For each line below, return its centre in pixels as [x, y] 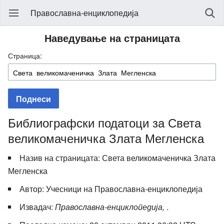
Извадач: [37, 206]
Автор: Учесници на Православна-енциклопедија [111, 188]
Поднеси [33, 99]
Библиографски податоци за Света [104, 122]
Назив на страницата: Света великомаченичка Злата [117, 157]
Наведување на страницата [112, 38]
